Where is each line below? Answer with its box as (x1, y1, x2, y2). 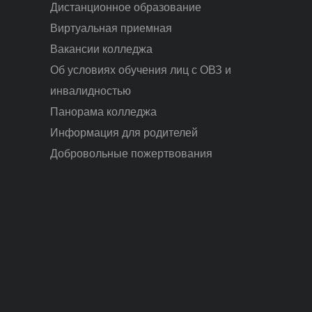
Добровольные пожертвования (50, 147, 212, 159)
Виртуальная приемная (50, 22, 172, 34)
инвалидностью (50, 84, 131, 97)
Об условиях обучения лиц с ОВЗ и (50, 63, 231, 76)
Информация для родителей (50, 126, 198, 139)
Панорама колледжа (50, 105, 157, 118)
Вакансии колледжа (50, 42, 153, 55)
